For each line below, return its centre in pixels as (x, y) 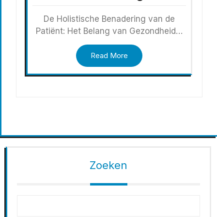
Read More (109, 56)
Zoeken (108, 165)
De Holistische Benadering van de (109, 19)
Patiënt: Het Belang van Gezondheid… (109, 31)
